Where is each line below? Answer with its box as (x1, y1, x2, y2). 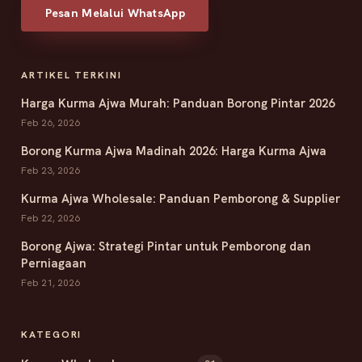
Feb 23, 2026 (21, 163, 80, 177)
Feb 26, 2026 (21, 116, 80, 129)
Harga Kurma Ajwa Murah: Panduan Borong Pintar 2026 (21, 95, 335, 112)
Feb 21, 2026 (21, 276, 80, 289)
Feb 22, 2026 (21, 211, 80, 225)
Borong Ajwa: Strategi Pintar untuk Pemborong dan (21, 238, 311, 255)
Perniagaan (21, 255, 86, 271)
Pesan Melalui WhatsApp (44, 5, 185, 20)
